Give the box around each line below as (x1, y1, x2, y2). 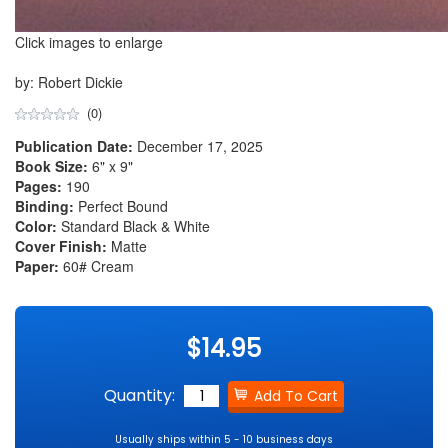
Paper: (15, 255, 59, 276)
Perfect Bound (74, 195, 168, 216)
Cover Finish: (15, 235, 107, 256)
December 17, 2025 (133, 135, 263, 156)
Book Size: (15, 155, 88, 176)
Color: (15, 215, 57, 236)
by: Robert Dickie (15, 71, 123, 92)
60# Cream (59, 255, 134, 276)
